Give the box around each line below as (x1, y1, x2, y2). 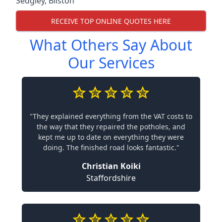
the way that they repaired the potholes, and (37, 122, 185, 131)
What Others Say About (30, 35, 192, 55)
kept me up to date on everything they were (38, 132, 184, 142)
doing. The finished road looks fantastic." (43, 143, 179, 152)
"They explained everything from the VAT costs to (30, 111, 192, 121)
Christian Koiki (81, 161, 141, 171)
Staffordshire (86, 172, 136, 183)
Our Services (67, 53, 155, 73)
